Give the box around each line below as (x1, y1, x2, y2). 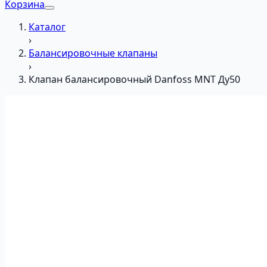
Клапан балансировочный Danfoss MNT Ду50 (29, 73, 240, 86)
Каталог (29, 20, 66, 33)
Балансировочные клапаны (29, 46, 157, 60)
